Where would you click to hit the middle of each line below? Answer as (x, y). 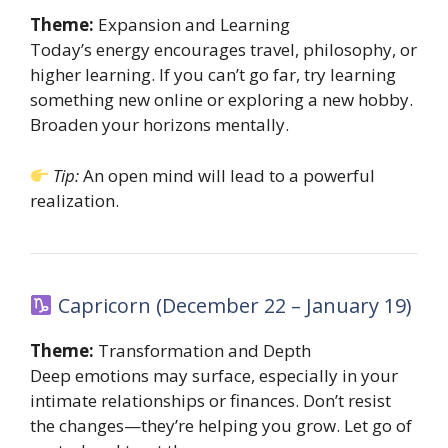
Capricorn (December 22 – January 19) (232, 305)
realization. (74, 200)
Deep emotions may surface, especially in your (214, 375)
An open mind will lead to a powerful (227, 175)
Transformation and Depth (202, 350)
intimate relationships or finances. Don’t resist (210, 400)
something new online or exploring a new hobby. (221, 100)
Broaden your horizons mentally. (159, 125)
